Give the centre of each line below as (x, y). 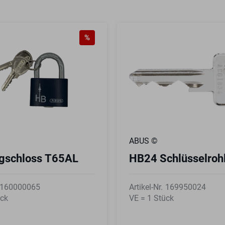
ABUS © (144, 141)
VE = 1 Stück (152, 198)
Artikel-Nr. (146, 187)
